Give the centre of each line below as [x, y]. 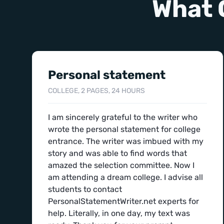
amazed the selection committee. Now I [121, 165]
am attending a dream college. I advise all [125, 177]
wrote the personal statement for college [124, 129]
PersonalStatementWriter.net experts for [123, 201]
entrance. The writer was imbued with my [126, 141]
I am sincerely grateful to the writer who [123, 117]
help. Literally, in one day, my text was [119, 213]
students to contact [85, 189]
